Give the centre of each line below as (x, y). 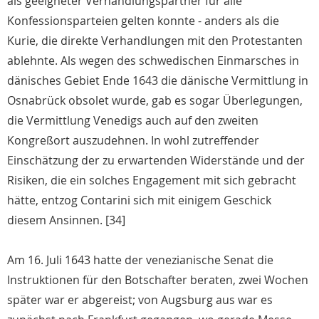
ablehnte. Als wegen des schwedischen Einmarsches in (153, 61)
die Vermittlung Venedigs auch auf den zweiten (133, 121)
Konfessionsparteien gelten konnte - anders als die (143, 21)
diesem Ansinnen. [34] (66, 220)
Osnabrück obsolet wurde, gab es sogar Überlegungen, (155, 101)
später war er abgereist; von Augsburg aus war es (140, 300)
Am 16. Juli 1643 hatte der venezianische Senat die (140, 260)
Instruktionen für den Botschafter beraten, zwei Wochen (158, 280)
